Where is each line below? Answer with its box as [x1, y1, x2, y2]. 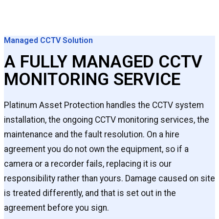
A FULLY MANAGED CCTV [4, 51, 202, 72]
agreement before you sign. [4, 203, 109, 213]
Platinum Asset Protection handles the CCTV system [4, 100, 204, 110]
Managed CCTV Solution [4, 36, 93, 45]
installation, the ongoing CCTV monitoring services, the [4, 115, 209, 125]
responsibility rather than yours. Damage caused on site [4, 174, 215, 184]
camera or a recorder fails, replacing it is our [4, 159, 172, 169]
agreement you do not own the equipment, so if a [4, 144, 189, 154]
